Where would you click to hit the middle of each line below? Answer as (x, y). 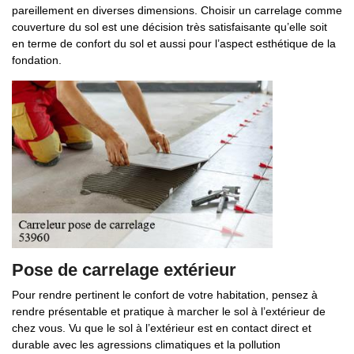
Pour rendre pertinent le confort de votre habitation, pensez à (165, 295)
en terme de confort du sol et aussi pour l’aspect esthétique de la (174, 43)
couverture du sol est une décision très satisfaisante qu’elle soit (169, 27)
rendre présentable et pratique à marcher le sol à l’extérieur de (169, 311)
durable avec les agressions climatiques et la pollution (146, 345)
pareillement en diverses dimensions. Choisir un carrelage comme (177, 10)
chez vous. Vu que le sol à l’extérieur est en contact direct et (162, 328)
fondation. (37, 60)
